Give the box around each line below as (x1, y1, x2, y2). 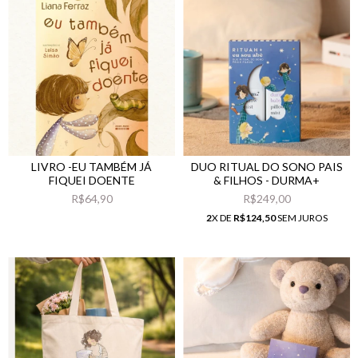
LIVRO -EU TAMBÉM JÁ (31, 159, 152, 173)
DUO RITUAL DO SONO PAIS (190, 159, 343, 173)
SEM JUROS (275, 211, 328, 224)
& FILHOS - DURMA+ (213, 173, 320, 187)
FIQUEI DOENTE (48, 173, 135, 187)
